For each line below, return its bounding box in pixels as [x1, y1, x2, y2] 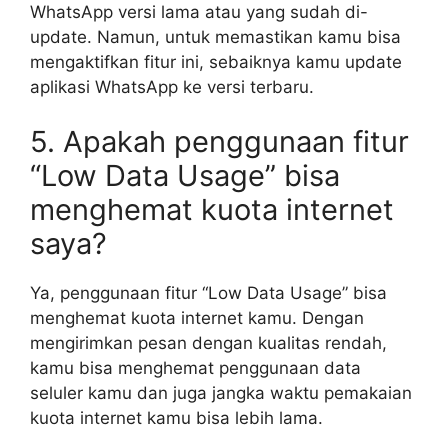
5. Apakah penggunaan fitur [30, 124, 409, 159]
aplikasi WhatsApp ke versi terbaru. [30, 76, 314, 97]
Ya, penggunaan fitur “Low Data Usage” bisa [30, 283, 387, 303]
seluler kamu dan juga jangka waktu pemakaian [30, 383, 412, 403]
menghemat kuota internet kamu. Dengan [30, 308, 364, 328]
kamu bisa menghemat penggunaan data [30, 358, 361, 378]
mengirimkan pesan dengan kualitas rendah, [30, 333, 387, 353]
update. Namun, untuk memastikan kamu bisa [30, 26, 401, 47]
